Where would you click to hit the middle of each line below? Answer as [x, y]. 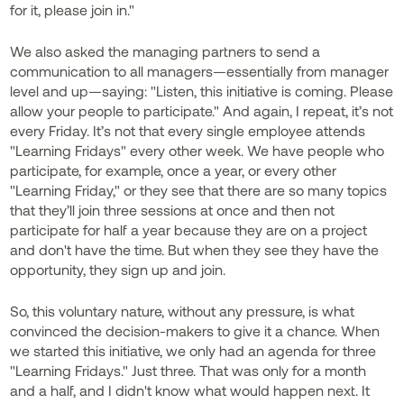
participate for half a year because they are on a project [189, 230]
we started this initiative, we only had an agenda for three [193, 350]
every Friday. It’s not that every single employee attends [188, 130]
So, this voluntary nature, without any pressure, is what [183, 311]
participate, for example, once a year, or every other [174, 170]
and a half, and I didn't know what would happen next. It [190, 390]
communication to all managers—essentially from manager [200, 71]
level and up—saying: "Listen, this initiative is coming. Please [202, 91]
